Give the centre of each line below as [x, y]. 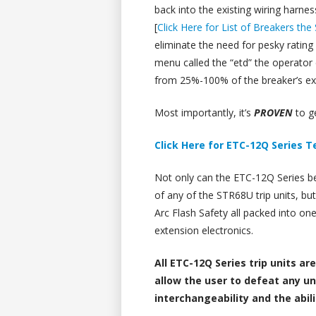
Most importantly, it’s [205, 112]
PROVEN [274, 112]
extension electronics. [204, 230]
